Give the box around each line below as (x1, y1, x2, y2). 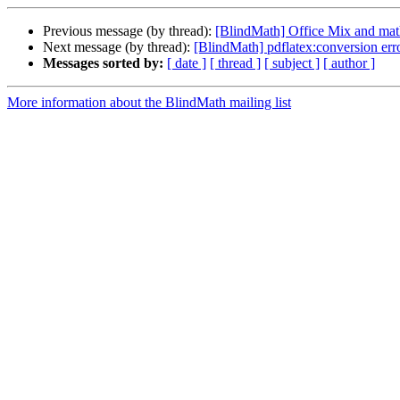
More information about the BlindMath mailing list (7, 95, 291, 111)
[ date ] (167, 55, 206, 71)
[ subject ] (264, 55, 320, 71)
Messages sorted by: (43, 55, 163, 71)
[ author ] (323, 55, 375, 71)
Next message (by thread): (43, 39, 194, 55)
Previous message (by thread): (43, 23, 215, 39)
